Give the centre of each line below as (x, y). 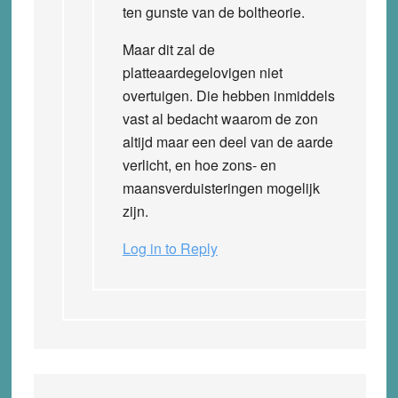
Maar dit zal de (168, 49)
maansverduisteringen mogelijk (221, 187)
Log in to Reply (170, 248)
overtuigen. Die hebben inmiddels (228, 95)
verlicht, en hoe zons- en (199, 164)
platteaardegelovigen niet (202, 72)
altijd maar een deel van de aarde (227, 141)
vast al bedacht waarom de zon (220, 118)
